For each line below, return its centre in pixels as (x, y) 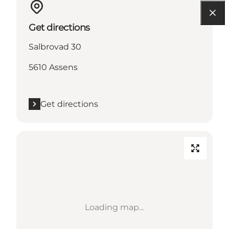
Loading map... (114, 207)
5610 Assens (53, 67)
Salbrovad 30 (55, 47)
